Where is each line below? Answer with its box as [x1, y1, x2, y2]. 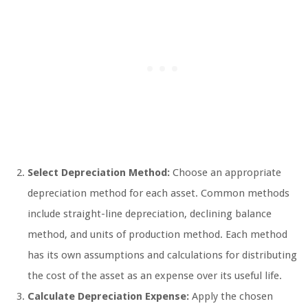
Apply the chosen [189, 290, 273, 303]
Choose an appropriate [170, 166, 281, 179]
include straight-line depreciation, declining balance [27, 208, 272, 221]
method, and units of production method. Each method [27, 228, 287, 241]
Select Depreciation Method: [27, 166, 170, 179]
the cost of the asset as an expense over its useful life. [27, 269, 282, 283]
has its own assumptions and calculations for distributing [27, 249, 297, 262]
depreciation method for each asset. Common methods [27, 187, 289, 200]
